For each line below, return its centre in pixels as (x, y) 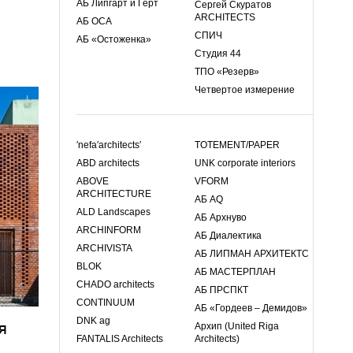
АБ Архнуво (221, 217)
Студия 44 (218, 54)
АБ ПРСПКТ (221, 290)
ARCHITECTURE (114, 194)
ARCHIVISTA (104, 248)
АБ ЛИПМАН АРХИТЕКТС (252, 254)
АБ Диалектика (228, 236)
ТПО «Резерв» (227, 72)
